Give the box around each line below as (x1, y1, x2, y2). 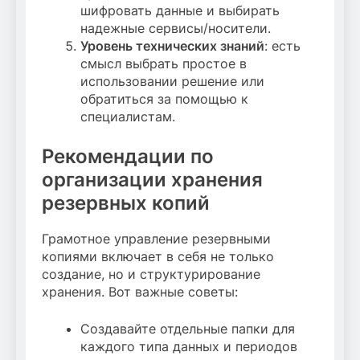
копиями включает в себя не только (42, 248, 274, 265)
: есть (264, 37, 301, 54)
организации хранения (42, 167, 263, 191)
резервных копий (42, 190, 210, 215)
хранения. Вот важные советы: (42, 284, 238, 301)
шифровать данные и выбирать (80, 2, 280, 18)
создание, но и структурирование (42, 266, 260, 283)
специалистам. (80, 108, 175, 125)
